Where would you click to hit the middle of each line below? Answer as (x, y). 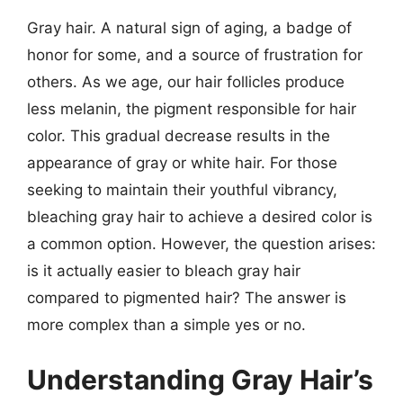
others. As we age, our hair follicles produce (186, 81)
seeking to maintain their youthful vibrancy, (182, 189)
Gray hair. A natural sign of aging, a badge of (189, 27)
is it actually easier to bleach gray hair (164, 270)
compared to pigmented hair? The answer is (187, 297)
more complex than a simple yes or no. (166, 324)
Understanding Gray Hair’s (200, 380)
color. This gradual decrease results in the (179, 135)
